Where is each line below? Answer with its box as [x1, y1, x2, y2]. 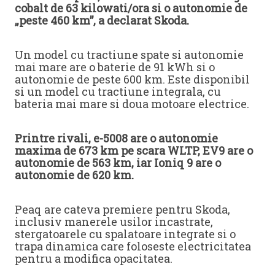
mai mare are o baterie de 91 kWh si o [15, 59, 215, 74]
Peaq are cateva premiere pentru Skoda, [15, 201, 230, 217]
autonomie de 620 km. [15, 167, 134, 182]
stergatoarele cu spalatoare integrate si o [15, 226, 236, 241]
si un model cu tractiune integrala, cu [15, 83, 221, 99]
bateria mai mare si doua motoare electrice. [15, 96, 249, 111]
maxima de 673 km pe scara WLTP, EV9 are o [15, 142, 253, 158]
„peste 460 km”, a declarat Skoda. [15, 12, 189, 28]
